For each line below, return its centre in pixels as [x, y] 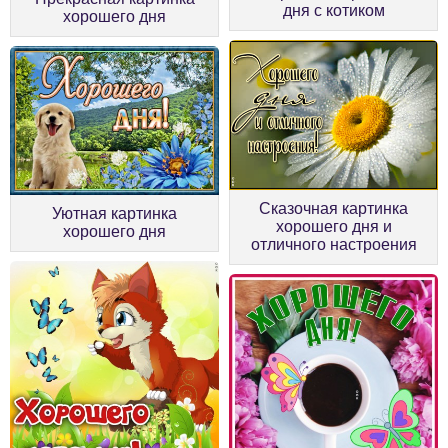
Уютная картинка [114, 214]
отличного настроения [333, 245]
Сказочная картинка [333, 209]
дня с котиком [333, 11]
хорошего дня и [333, 227]
